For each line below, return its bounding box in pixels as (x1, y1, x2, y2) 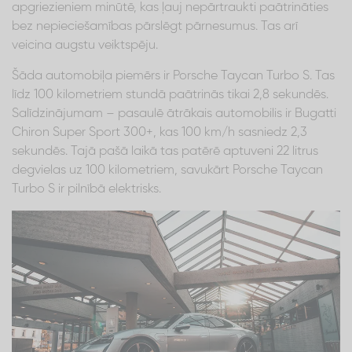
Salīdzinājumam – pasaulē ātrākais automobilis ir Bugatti (12, 107, 336, 120)
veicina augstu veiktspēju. (12, 38, 158, 52)
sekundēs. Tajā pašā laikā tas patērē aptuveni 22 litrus (12, 145, 318, 158)
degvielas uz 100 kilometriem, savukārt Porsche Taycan (12, 163, 323, 177)
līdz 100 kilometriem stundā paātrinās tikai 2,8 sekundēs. (12, 88, 328, 101)
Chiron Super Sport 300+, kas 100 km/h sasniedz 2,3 (12, 126, 307, 139)
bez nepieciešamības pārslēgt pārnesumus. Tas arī (12, 20, 298, 33)
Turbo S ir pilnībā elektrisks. (12, 182, 161, 196)
